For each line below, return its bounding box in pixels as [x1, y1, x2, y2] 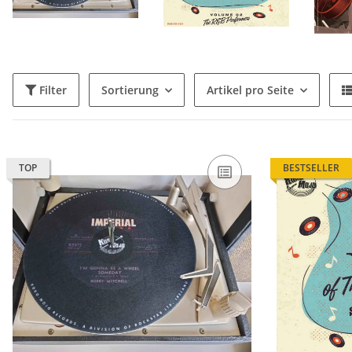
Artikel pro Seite [207, 82, 294, 98]
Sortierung [101, 82, 159, 98]
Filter [39, 82, 67, 98]
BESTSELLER [283, 161, 339, 175]
